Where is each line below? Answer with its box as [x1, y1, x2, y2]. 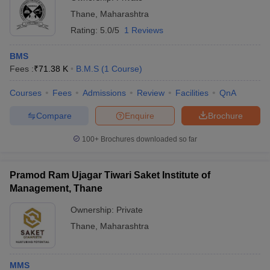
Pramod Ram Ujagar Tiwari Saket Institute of [10, 170, 210, 180]
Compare [36, 110, 72, 121]
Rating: [71, 25, 100, 35]
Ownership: [71, 205, 116, 215]
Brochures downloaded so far [99, 135, 197, 143]
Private [116, 205, 143, 215]
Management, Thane [10, 183, 102, 193]
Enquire [125, 110, 154, 121]
